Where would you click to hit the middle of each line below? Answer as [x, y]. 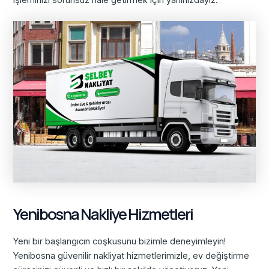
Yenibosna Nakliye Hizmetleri [103, 214]
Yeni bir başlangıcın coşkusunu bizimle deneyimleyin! [120, 242]
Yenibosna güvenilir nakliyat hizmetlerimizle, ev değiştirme [131, 256]
